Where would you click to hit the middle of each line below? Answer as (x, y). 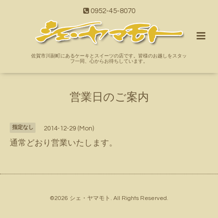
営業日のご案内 (109, 98)
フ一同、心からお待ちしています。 (109, 62)
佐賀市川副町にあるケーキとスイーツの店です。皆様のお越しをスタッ (109, 56)
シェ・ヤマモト (90, 198)
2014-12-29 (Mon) (69, 129)
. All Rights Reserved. (139, 198)
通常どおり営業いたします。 (64, 143)
